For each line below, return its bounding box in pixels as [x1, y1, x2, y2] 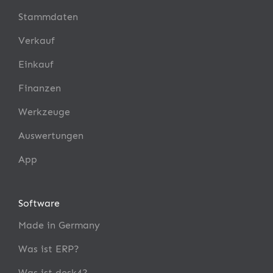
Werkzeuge [18, 105, 70, 118]
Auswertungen [18, 129, 83, 141]
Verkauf [18, 34, 55, 46]
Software [18, 197, 60, 209]
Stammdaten [18, 10, 78, 23]
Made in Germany [18, 219, 100, 231]
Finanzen [18, 82, 61, 94]
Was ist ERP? [18, 243, 79, 255]
